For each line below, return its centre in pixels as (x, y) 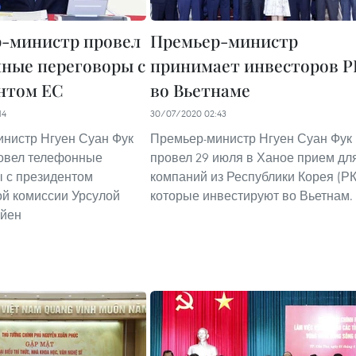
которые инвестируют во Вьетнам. (252, 195)
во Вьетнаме (200, 90)
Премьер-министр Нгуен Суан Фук (251, 138)
